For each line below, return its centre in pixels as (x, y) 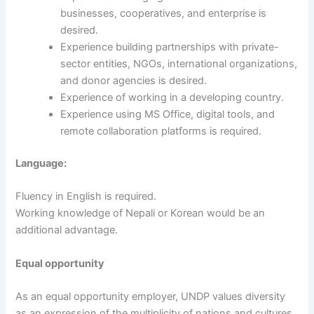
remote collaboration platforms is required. (161, 131)
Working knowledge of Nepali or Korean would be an (141, 213)
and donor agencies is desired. (134, 81)
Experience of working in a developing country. (172, 98)
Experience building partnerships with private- (170, 47)
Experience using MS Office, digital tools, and (168, 115)
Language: (41, 163)
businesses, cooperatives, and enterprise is (164, 14)
